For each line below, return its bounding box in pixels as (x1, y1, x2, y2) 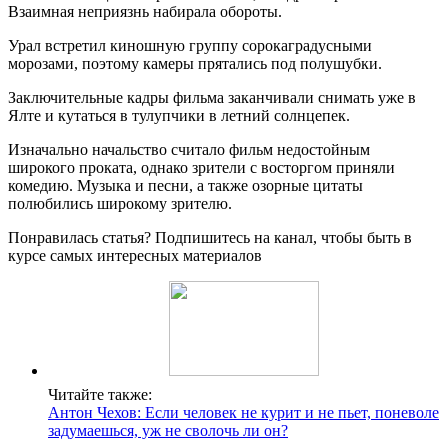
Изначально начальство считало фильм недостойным (8, 141, 370, 159)
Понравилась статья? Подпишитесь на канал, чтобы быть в (8, 229, 412, 247)
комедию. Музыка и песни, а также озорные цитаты (8, 177, 363, 195)
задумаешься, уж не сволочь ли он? (48, 422, 288, 440)
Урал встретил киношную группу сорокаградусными (8, 37, 372, 55)
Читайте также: (48, 386, 152, 404)
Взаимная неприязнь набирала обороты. (8, 3, 282, 21)
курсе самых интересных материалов (8, 247, 262, 265)
